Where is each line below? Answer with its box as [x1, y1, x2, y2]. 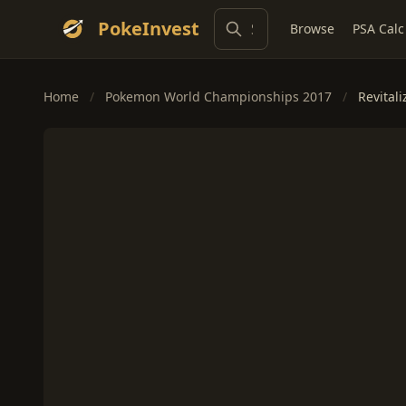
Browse [290, 20, 334, 37]
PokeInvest [98, 16, 199, 41]
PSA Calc [353, 20, 404, 37]
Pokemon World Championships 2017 [105, 88, 332, 105]
